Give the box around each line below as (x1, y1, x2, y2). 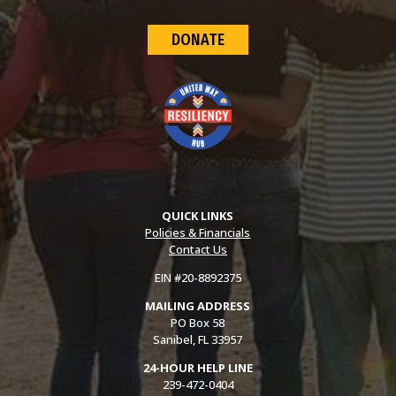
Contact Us (168, 240, 227, 257)
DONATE (171, 30, 225, 50)
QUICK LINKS (162, 207, 234, 224)
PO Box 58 (171, 314, 225, 331)
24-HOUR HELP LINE (142, 359, 253, 376)
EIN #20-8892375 (154, 269, 241, 286)
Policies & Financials (145, 224, 251, 240)
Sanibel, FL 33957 (153, 331, 243, 347)
